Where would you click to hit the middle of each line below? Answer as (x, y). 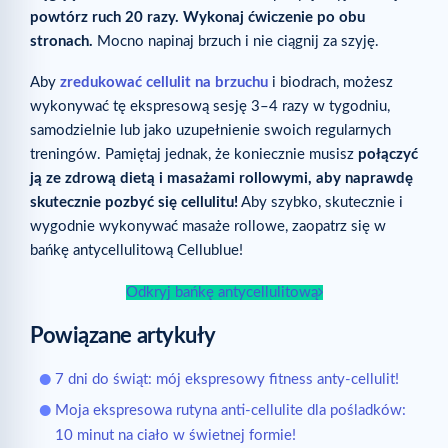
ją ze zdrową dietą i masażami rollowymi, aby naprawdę (221, 179)
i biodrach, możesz (330, 83)
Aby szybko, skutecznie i (320, 203)
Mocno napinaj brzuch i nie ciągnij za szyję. (236, 42)
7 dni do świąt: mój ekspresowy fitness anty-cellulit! (227, 379)
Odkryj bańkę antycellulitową (221, 292)
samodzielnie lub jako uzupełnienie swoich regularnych (210, 131)
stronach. (61, 42)
